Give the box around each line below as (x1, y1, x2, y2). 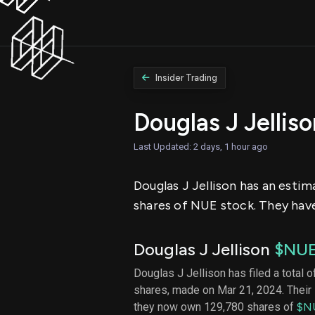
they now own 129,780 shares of (134, 300, 297, 314)
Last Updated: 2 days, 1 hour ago (134, 141, 268, 152)
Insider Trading (155, 72, 218, 84)
